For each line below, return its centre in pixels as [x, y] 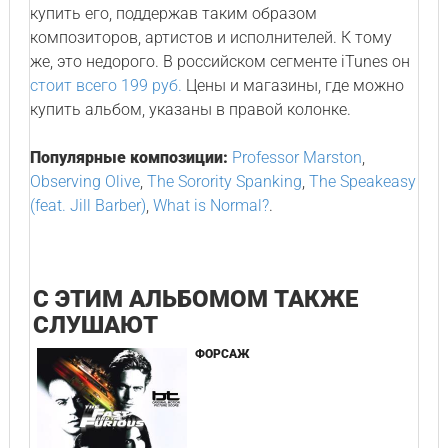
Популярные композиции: [130, 157]
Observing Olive [84, 181]
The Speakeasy [362, 181]
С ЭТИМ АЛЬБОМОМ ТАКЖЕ [196, 299]
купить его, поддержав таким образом [173, 13]
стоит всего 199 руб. [105, 85]
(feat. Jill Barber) [87, 205]
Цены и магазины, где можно [292, 85]
